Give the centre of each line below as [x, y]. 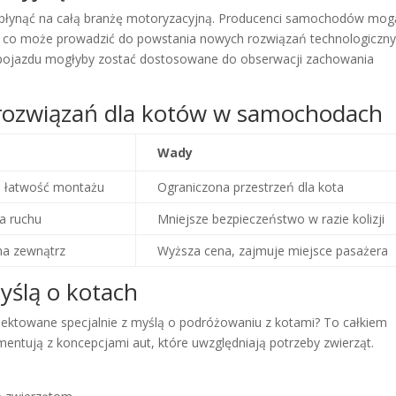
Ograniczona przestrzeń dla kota [251, 187]
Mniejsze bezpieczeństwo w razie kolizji [271, 218]
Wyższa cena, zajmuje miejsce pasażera [273, 250]
